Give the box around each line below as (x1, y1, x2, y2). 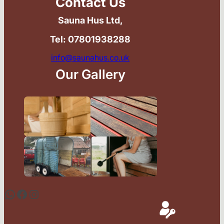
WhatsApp (3, 186, 10, 201)
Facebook (15, 186, 22, 201)
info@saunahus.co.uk (51, 52, 130, 63)
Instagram (27, 186, 38, 201)
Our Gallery (55, 66, 125, 82)
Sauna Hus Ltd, (57, 15, 123, 26)
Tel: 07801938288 (50, 34, 131, 45)
